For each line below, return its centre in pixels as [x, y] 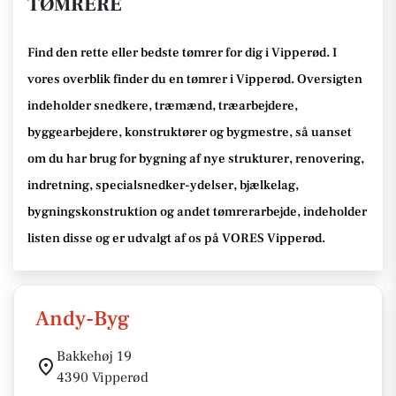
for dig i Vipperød [274, 53]
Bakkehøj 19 [94, 356]
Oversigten [328, 79]
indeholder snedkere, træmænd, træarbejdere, [163, 106]
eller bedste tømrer [167, 53]
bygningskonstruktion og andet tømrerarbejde [162, 212]
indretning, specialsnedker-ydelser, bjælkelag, [163, 185]
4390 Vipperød [103, 377]
